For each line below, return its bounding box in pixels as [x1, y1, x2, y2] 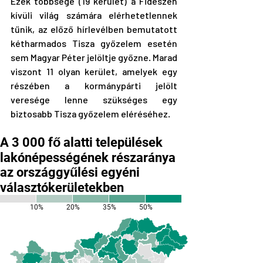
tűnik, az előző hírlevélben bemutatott [11, 23, 177, 35]
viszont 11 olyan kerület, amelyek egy [11, 66, 177, 77]
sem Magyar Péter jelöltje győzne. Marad [11, 52, 177, 63]
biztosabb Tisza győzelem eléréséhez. [11, 108, 170, 120]
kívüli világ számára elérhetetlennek [11, 9, 177, 21]
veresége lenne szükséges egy [11, 94, 177, 106]
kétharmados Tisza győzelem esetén [11, 38, 177, 49]
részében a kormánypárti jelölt [11, 80, 177, 92]
